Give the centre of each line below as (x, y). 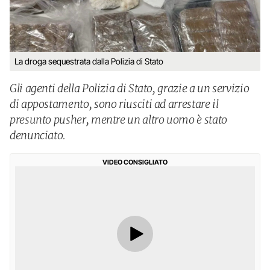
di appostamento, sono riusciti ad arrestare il (114, 104)
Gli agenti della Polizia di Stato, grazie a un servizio (130, 88)
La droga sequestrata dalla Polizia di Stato (89, 61)
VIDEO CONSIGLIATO (135, 162)
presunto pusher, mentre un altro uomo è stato (118, 120)
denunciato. (38, 135)
